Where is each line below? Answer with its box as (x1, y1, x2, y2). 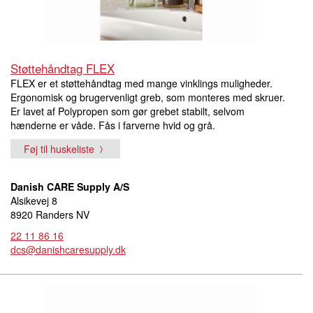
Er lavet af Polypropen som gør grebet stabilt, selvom (10, 104, 245, 119)
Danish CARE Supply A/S (10, 180, 129, 194)
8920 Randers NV (10, 208, 89, 222)
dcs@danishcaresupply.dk (10, 242, 126, 257)
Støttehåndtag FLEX (10, 59, 115, 78)
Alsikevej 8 (10, 194, 57, 208)
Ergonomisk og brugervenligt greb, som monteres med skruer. (10, 90, 285, 105)
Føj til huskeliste (24, 142, 94, 156)
